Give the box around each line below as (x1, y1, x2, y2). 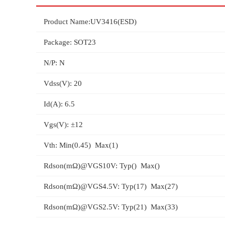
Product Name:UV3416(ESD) (44, 18, 137, 26)
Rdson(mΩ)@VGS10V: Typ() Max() (44, 162, 160, 170)
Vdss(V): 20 (44, 79, 82, 87)
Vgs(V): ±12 (44, 121, 83, 129)
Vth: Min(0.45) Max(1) (44, 141, 118, 149)
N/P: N (44, 59, 65, 67)
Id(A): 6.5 (44, 100, 75, 108)
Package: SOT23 (44, 38, 96, 46)
